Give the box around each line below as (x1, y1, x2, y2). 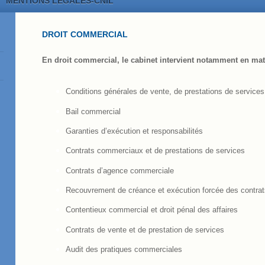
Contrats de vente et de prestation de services (66, 225, 225, 234)
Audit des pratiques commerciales (66, 245, 183, 254)
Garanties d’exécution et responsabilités (66, 127, 203, 136)
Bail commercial (66, 106, 121, 116)
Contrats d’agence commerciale (66, 166, 174, 175)
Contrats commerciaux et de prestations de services (66, 146, 245, 156)
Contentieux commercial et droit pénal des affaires (66, 205, 238, 215)
